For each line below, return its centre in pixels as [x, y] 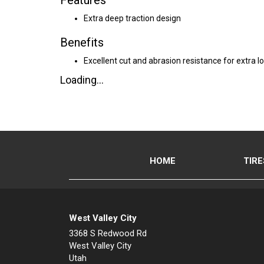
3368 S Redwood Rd [108, 233]
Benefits [82, 42]
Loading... [82, 80]
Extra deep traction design [132, 18]
